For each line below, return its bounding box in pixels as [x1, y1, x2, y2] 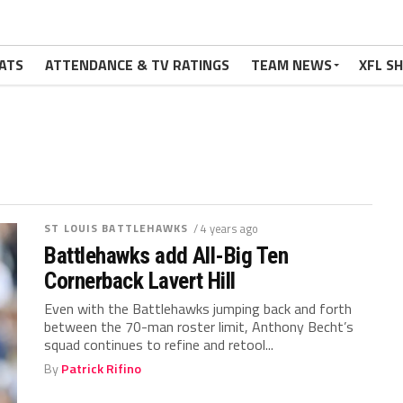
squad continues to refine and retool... [44, 334, 274, 355]
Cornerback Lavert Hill [44, 267, 236, 294]
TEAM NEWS [251, 54, 332, 76]
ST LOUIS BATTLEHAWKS [44, 219, 189, 237]
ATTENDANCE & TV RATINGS [45, 54, 229, 76]
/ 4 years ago [193, 219, 258, 237]
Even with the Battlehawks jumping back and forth [44, 298, 353, 319]
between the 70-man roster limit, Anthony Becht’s [44, 316, 354, 337]
